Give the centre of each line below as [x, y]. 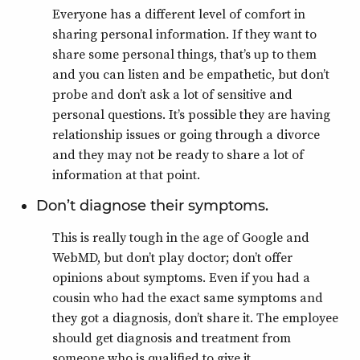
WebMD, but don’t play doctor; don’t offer [172, 257]
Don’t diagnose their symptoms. [152, 206]
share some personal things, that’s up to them [184, 54]
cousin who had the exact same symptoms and [188, 297]
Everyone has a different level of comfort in [179, 14]
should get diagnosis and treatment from [172, 337]
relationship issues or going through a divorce [186, 134]
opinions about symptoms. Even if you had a [181, 277]
